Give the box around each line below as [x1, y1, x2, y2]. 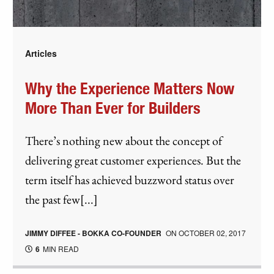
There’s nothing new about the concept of [25, 132, 223, 149]
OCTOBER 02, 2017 [179, 227, 246, 238]
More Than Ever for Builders [25, 100, 201, 117]
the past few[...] [25, 191, 98, 207]
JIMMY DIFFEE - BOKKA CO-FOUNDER [25, 227, 162, 239]
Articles [25, 46, 57, 59]
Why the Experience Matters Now [25, 81, 235, 97]
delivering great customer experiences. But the [25, 152, 242, 168]
